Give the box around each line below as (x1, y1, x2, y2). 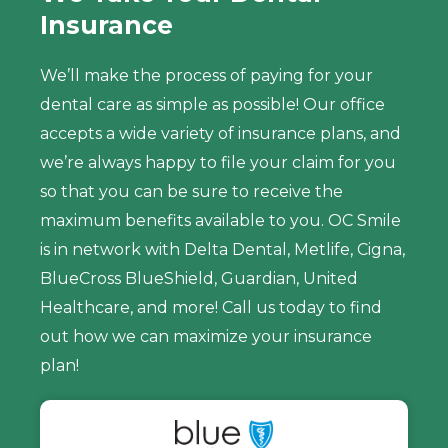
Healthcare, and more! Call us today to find (40, 298, 382, 318)
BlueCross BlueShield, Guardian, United (40, 269, 358, 289)
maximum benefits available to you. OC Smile (40, 211, 401, 231)
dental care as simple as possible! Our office (40, 95, 385, 115)
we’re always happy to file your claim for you (40, 153, 396, 173)
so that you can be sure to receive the (40, 182, 343, 202)
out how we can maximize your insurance (40, 327, 372, 347)
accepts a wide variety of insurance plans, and (40, 124, 401, 144)
